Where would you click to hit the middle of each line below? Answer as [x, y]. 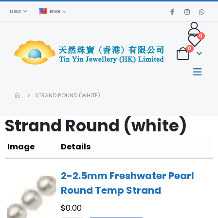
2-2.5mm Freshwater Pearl [127, 176]
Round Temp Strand [111, 190]
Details [76, 147]
